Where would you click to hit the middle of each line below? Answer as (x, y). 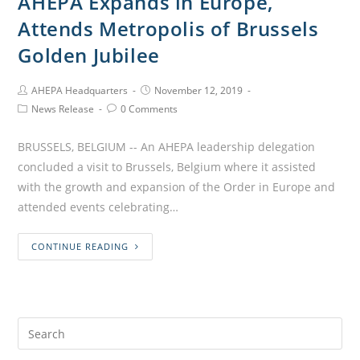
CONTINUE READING (80, 247)
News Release (63, 109)
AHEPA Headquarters (80, 91)
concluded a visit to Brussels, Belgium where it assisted (167, 167)
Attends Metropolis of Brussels (168, 29)
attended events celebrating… (98, 207)
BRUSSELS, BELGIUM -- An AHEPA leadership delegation (167, 147)
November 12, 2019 (199, 91)
